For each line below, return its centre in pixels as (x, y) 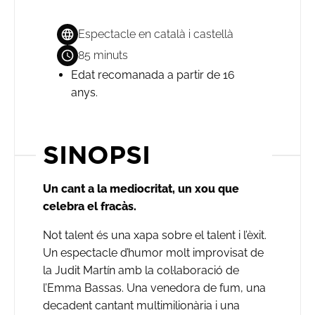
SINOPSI (97, 154)
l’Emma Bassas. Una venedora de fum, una (154, 288)
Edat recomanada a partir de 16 (153, 75)
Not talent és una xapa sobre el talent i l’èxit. (155, 235)
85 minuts (103, 55)
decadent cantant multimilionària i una (141, 305)
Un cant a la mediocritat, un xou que (141, 188)
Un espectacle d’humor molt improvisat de (153, 252)
